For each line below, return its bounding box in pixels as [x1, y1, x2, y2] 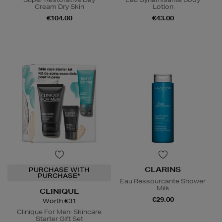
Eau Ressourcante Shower [120, 177, 206, 186]
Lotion [152, 2, 173, 11]
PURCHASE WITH [29, 166, 90, 174]
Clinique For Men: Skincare [17, 208, 102, 217]
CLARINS [145, 165, 181, 174]
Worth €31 [42, 197, 76, 206]
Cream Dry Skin [34, 2, 84, 11]
